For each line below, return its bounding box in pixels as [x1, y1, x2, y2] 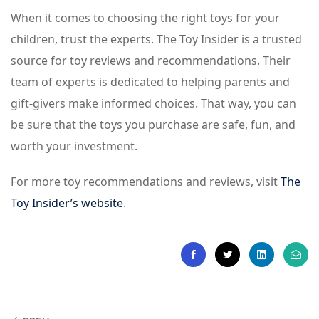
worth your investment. [11, 138, 137, 154]
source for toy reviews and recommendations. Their [11, 53, 291, 68]
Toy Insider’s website [11, 195, 123, 211]
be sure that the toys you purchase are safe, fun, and [11, 117, 296, 132]
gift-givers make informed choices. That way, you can [11, 95, 296, 111]
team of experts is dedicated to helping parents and [11, 74, 290, 90]
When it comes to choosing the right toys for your [11, 10, 280, 26]
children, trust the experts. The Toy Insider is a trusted [11, 31, 302, 47]
